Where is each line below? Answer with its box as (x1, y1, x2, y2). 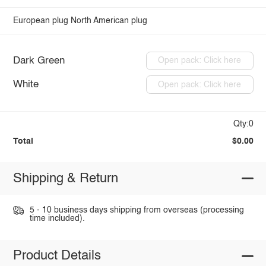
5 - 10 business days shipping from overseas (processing (29, 206, 244, 215)
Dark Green (12, 55, 65, 66)
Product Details (12, 249, 101, 263)
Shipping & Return (12, 172, 118, 185)
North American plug (71, 17, 148, 26)
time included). (29, 214, 85, 223)
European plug (12, 17, 68, 26)
